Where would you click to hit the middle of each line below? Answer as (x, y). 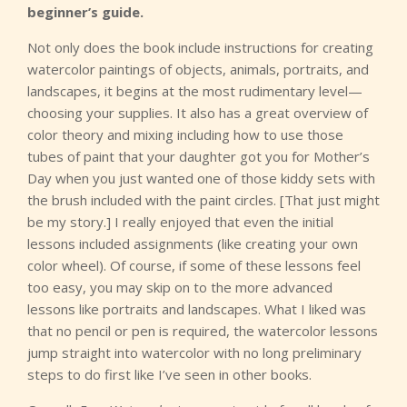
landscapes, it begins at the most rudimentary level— (195, 91)
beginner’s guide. (85, 12)
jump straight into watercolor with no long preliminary (194, 352)
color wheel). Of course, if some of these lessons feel (194, 265)
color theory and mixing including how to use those (185, 134)
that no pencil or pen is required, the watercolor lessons (203, 331)
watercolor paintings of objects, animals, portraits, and (198, 69)
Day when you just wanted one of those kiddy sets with (201, 178)
